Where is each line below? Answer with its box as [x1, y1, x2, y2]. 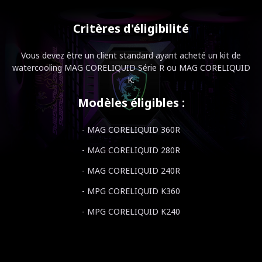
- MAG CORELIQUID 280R [82, 144, 180, 156]
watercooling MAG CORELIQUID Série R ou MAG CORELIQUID [12, 62, 250, 73]
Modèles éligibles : [77, 95, 185, 111]
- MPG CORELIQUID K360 [82, 185, 180, 196]
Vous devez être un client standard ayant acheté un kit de [21, 50, 241, 61]
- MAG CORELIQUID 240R [82, 165, 180, 176]
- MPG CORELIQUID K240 [82, 206, 180, 217]
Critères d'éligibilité [73, 20, 189, 36]
